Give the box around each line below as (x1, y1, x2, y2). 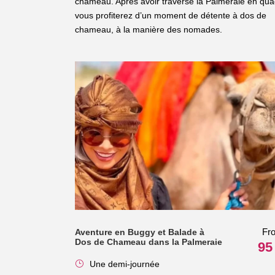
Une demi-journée (90, 259, 160, 269)
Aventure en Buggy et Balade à (75, 227, 204, 238)
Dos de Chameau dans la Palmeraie (75, 237, 222, 247)
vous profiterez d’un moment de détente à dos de (75, 10, 266, 20)
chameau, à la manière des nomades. (75, 24, 222, 34)
